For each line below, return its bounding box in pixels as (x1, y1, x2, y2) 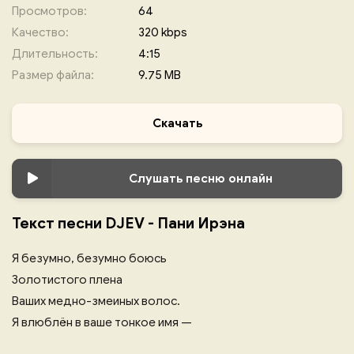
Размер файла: (12, 68, 94, 82)
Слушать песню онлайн (129, 171, 273, 186)
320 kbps (138, 25, 187, 40)
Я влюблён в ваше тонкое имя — (12, 315, 192, 330)
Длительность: (12, 47, 98, 61)
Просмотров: (12, 4, 87, 18)
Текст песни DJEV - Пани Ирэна (12, 214, 245, 232)
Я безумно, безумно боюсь (12, 251, 167, 265)
